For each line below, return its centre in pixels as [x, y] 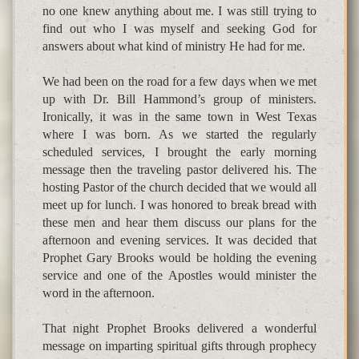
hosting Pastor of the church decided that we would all [179, 188]
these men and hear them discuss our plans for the [179, 223]
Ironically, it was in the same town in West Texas [179, 117]
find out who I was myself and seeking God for [179, 29]
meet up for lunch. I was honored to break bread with [179, 205]
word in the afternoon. [99, 293]
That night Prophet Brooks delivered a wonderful [179, 329]
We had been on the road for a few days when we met [179, 82]
